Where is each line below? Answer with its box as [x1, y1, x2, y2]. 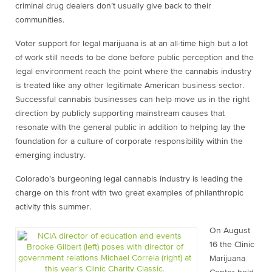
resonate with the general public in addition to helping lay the [15, 123, 245, 132]
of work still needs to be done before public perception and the [15, 53, 254, 62]
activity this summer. [15, 203, 91, 211]
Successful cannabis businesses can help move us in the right [15, 95, 250, 104]
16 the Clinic [209, 240, 254, 249]
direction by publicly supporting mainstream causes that [15, 109, 225, 118]
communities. [15, 16, 64, 24]
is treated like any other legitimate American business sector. [15, 81, 244, 90]
